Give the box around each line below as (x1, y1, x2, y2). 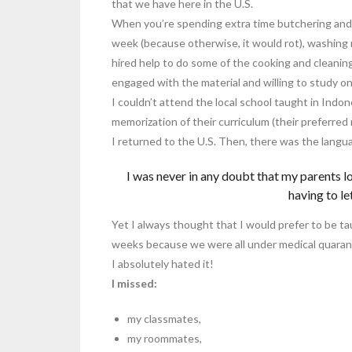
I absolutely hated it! (112, 256, 214, 270)
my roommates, (127, 331, 202, 345)
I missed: (112, 276, 157, 290)
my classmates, (127, 311, 201, 325)
